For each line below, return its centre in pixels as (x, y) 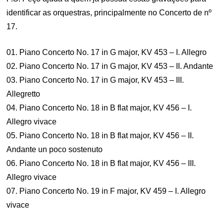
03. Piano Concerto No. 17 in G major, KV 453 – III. (95, 80)
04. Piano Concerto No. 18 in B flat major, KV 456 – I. (99, 108)
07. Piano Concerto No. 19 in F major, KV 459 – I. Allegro (106, 191)
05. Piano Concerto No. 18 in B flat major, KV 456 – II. (100, 136)
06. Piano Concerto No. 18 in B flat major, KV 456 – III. (101, 163)
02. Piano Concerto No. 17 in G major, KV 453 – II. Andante (110, 66)
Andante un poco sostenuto (55, 149)
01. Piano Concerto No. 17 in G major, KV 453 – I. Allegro (107, 52)
